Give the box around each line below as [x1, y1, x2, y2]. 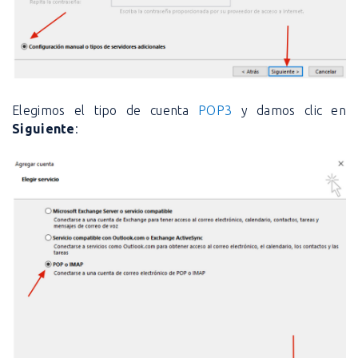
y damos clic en [241, 103, 346, 118]
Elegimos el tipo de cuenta [12, 103, 199, 118]
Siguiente [12, 121, 75, 137]
